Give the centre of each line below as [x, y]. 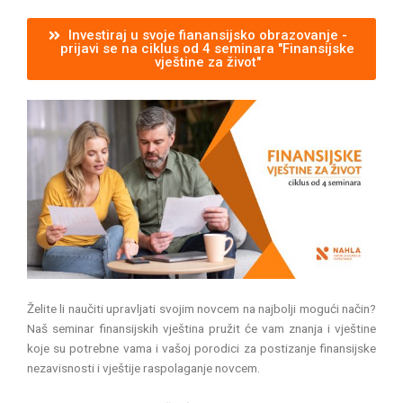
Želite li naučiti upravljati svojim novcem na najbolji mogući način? [201, 308]
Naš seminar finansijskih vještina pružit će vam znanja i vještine [201, 328]
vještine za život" [207, 63]
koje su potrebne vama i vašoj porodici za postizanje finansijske [201, 348]
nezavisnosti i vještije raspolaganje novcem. [143, 367]
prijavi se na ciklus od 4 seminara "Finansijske [207, 49]
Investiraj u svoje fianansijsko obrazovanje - [207, 36]
